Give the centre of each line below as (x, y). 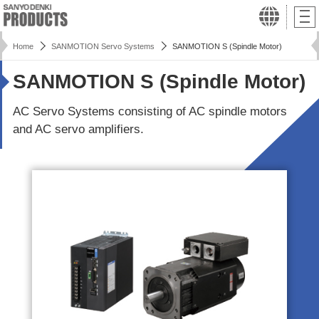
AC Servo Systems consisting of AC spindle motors (150, 111)
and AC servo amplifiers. (78, 129)
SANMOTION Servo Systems (103, 46)
